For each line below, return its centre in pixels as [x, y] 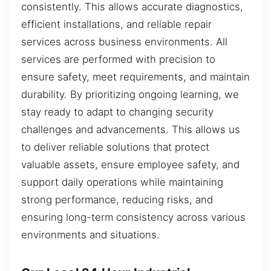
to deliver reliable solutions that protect [115, 147]
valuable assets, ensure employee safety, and [130, 164]
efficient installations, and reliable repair [116, 24]
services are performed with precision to [118, 59]
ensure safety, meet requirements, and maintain [135, 77]
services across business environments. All [124, 41]
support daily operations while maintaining [122, 182]
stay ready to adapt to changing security [117, 112]
